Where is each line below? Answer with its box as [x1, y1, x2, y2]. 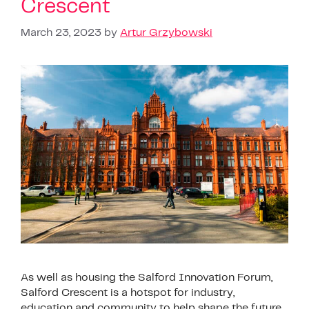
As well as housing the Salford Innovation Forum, [21, 272, 272, 283]
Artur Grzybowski [120, 28, 212, 39]
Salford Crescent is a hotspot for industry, [21, 287, 235, 298]
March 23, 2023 [21, 28, 101, 39]
